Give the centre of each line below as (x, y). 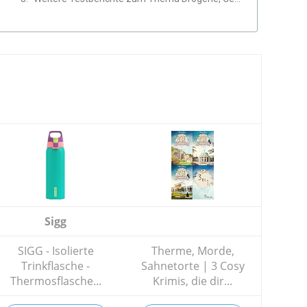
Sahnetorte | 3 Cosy (193, 266)
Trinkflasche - (56, 266)
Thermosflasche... (56, 281)
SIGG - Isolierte (56, 251)
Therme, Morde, (193, 251)
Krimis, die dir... (193, 281)
